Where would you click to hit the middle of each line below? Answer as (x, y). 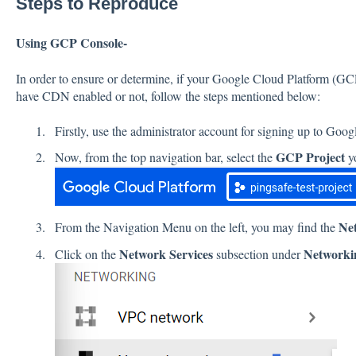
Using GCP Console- (71, 43)
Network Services (166, 253)
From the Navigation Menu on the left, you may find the (196, 227)
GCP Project (310, 157)
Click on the (87, 253)
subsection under (258, 253)
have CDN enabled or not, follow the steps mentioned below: (168, 95)
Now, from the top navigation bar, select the (165, 157)
